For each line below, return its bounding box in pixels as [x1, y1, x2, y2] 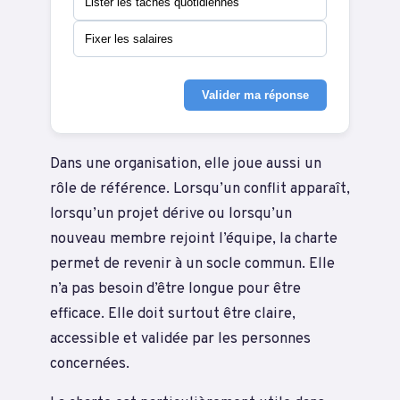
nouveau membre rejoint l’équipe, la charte [50, 229, 337, 248]
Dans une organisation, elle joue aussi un [50, 154, 321, 173]
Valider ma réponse [202, 87, 309, 102]
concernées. [50, 354, 129, 373]
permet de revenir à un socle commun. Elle [50, 254, 335, 273]
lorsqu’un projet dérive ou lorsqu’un [50, 204, 292, 223]
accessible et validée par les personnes [50, 329, 311, 348]
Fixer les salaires [85, 31, 173, 46]
